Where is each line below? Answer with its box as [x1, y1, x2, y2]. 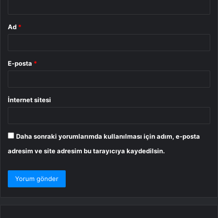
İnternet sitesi [8, 96, 51, 104]
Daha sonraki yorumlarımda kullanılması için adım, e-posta [16, 132, 200, 141]
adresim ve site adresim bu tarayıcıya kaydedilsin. [8, 147, 165, 155]
